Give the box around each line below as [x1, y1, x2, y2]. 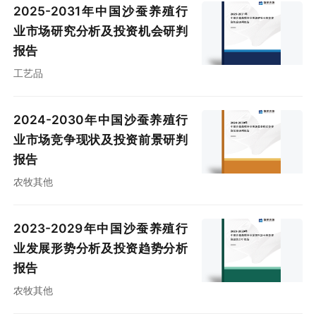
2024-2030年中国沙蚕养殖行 [13, 112, 188, 128]
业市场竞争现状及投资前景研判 [13, 132, 188, 147]
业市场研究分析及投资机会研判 [13, 23, 188, 39]
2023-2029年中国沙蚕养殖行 [13, 221, 188, 236]
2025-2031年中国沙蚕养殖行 [13, 4, 188, 19]
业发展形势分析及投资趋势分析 [13, 241, 188, 256]
